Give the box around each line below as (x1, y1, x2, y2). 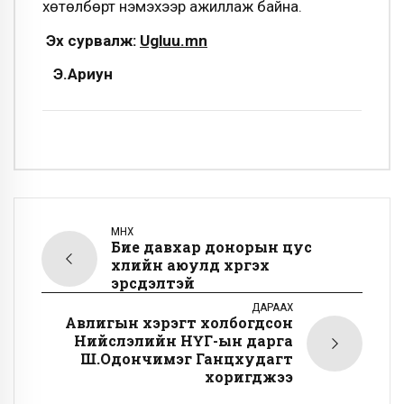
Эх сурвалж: (42, 31, 140, 50)
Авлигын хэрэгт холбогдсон (65, 313, 293, 332)
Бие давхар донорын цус (111, 237, 312, 256)
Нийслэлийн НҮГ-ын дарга (74, 331, 293, 350)
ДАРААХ (252, 300, 293, 314)
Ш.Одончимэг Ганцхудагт (80, 349, 293, 368)
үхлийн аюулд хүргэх (111, 255, 270, 274)
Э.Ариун (42, 65, 113, 84)
